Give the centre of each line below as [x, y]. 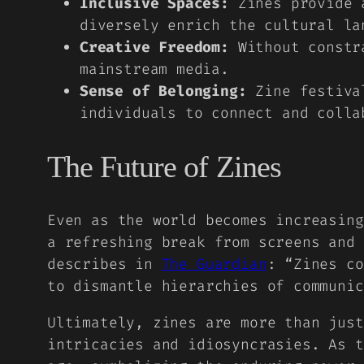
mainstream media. [154, 69]
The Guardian [214, 264]
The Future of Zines [164, 167]
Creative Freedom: [154, 47]
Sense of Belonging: [163, 91]
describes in [104, 264]
